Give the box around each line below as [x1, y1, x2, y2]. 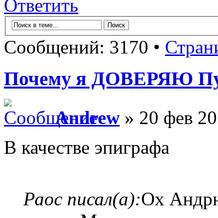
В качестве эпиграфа [4, 137, 169, 158]
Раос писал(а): [23, 188, 141, 210]
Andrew [55, 107, 120, 128]
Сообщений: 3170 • [4, 36, 165, 57]
